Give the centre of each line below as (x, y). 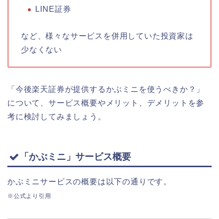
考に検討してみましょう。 (57, 116)
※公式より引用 (29, 196)
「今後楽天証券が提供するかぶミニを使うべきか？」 (106, 89)
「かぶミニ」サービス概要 (75, 157)
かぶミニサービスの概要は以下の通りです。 (89, 182)
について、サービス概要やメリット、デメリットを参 (106, 103)
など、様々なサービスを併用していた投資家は (107, 36)
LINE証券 (53, 9)
